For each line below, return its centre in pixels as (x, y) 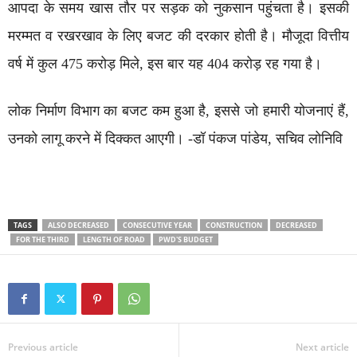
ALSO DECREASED (78, 225)
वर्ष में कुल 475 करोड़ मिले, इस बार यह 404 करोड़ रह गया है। (165, 64)
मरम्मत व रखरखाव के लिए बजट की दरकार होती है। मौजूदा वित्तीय (178, 36)
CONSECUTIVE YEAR (157, 225)
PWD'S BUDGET (186, 239)
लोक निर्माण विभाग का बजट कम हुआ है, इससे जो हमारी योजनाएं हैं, (178, 111)
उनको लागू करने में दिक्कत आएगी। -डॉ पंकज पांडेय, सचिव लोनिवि (175, 139)
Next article (322, 347)
